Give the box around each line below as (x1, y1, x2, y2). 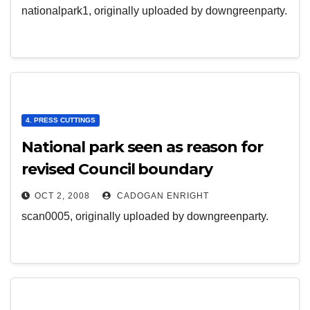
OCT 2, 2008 (35, 191, 90, 201)
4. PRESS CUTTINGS (26, 116, 95, 124)
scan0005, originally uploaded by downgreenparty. (21, 210, 268, 222)
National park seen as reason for (21, 138, 263, 156)
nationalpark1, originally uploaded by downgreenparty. (21, 5, 287, 17)
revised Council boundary (21, 160, 212, 179)
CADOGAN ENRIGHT (114, 191, 209, 201)
